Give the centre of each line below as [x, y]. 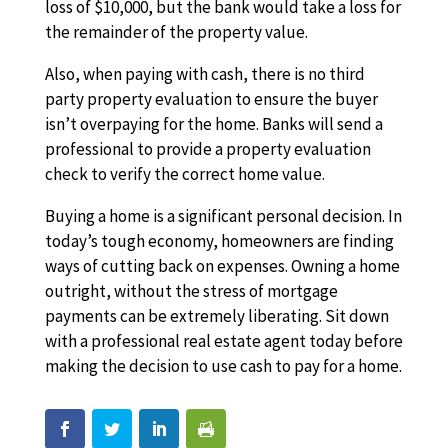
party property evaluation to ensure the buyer [211, 99]
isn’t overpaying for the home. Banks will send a [213, 124]
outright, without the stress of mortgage [191, 291]
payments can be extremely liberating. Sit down [216, 316]
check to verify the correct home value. [184, 174]
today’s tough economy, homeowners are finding [219, 241]
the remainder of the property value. [176, 32]
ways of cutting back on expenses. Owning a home [222, 266]
